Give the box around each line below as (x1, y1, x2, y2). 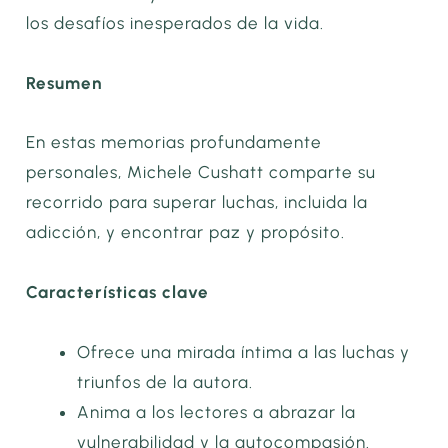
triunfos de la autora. (77, 371, 254, 392)
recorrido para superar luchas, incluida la (26, 192, 369, 213)
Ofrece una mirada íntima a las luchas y (77, 341, 411, 362)
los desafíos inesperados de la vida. (26, 12, 325, 33)
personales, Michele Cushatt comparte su (26, 162, 377, 183)
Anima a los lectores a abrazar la (77, 401, 357, 422)
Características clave (26, 282, 210, 303)
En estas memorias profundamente (26, 132, 323, 153)
